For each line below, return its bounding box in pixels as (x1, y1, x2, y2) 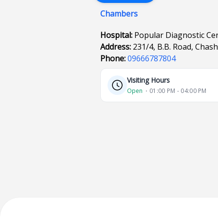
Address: (100, 41, 133, 52)
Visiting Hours (127, 75, 170, 85)
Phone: (100, 53, 128, 64)
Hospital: (100, 30, 135, 40)
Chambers (100, 8, 138, 19)
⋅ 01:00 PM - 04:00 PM (145, 87, 207, 95)
